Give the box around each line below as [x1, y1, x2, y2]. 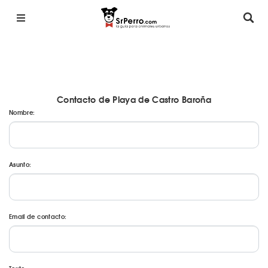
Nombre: [9, 108, 35, 117]
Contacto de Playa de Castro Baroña [57, 93, 211, 106]
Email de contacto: [9, 212, 67, 221]
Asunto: [9, 160, 32, 169]
